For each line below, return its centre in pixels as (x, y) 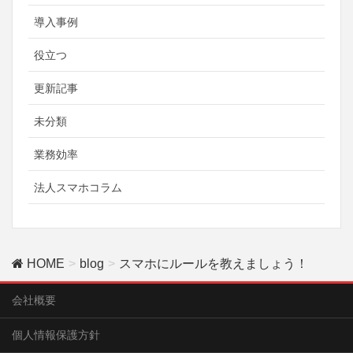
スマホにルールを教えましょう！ (214, 264)
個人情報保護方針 (56, 335)
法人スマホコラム (78, 188)
